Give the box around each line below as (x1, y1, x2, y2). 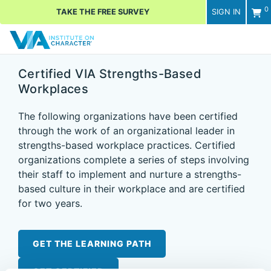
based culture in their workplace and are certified (18, 183, 245, 195)
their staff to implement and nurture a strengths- (18, 168, 241, 181)
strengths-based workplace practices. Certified (18, 139, 235, 152)
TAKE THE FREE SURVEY (56, 7, 149, 16)
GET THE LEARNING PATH (33, 238, 151, 249)
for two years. (18, 197, 82, 210)
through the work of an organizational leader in (18, 125, 235, 137)
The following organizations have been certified (18, 110, 238, 123)
